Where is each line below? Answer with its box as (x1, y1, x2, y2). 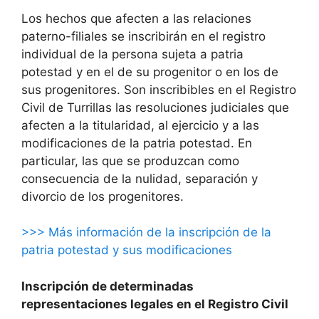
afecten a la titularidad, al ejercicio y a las (21, 117, 259, 132)
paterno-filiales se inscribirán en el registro (21, 28, 266, 43)
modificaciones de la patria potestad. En (21, 135, 252, 150)
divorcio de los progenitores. (21, 189, 184, 204)
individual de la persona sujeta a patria (21, 46, 244, 61)
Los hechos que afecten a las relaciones (21, 11, 251, 26)
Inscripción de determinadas (21, 278, 194, 293)
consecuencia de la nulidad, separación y (21, 171, 258, 186)
